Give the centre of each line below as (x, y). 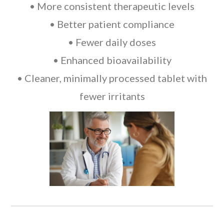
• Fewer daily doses (112, 42)
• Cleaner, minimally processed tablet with (112, 78)
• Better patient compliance (112, 24)
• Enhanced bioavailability (112, 60)
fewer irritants (112, 96)
